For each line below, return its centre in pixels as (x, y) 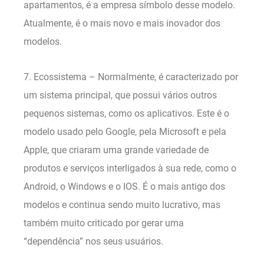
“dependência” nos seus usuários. (93, 241)
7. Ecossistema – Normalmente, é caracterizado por (131, 77)
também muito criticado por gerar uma (104, 223)
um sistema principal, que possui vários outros (120, 95)
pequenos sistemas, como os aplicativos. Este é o (126, 113)
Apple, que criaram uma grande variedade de (116, 150)
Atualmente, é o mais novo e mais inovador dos (122, 23)
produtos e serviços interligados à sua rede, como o (130, 168)
